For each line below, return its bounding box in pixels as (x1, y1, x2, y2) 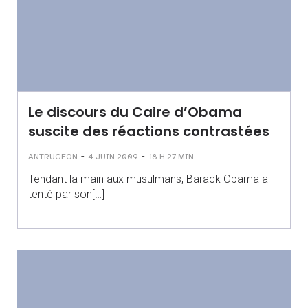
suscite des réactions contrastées (28, 122, 269, 141)
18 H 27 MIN (148, 151, 194, 162)
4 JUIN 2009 (88, 151, 138, 162)
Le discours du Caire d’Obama (28, 102, 242, 122)
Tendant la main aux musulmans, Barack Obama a (28, 173, 268, 186)
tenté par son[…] (28, 188, 104, 201)
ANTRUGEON (28, 151, 78, 162)
